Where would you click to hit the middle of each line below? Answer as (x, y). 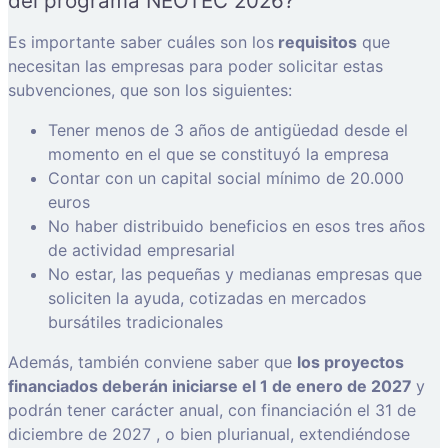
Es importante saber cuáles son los (141, 42)
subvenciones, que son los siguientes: (150, 90)
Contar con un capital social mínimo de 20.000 (226, 178)
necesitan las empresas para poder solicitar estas (195, 66)
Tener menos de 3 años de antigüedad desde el (228, 130)
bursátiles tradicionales (135, 322)
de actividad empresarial (141, 250)
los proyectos (350, 362)
